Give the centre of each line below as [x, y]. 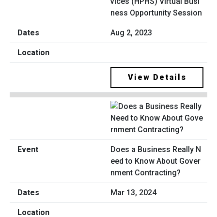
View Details [157, 77]
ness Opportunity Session [156, 13]
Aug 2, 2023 [131, 32]
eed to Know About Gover [155, 161]
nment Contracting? [146, 173]
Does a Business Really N [156, 150]
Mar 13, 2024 [133, 193]
